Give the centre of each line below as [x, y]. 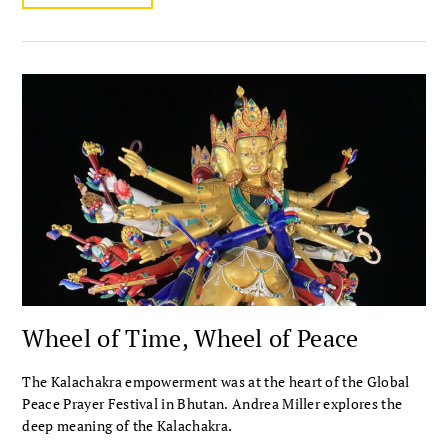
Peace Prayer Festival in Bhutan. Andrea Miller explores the [212, 403]
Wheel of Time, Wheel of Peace [190, 337]
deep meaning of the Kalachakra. [127, 425]
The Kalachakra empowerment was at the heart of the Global [216, 381]
